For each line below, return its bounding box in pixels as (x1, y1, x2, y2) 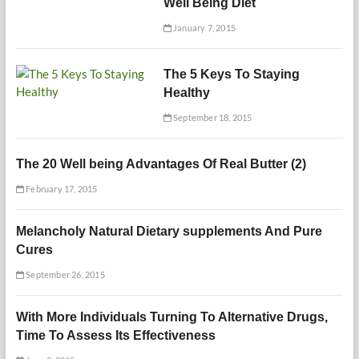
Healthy (163, 86, 210, 100)
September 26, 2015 (23, 269, 105, 280)
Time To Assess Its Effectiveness (15, 329, 216, 343)
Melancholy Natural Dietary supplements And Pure (15, 224, 322, 239)
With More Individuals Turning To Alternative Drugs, (15, 310, 328, 325)
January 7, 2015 (171, 22, 236, 34)
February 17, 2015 (23, 184, 98, 195)
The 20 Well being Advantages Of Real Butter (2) (15, 157, 306, 171)
